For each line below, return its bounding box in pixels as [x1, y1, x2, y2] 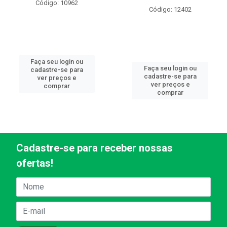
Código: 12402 [149, 5, 192, 13]
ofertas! [16, 157, 53, 169]
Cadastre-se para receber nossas [16, 141, 173, 154]
